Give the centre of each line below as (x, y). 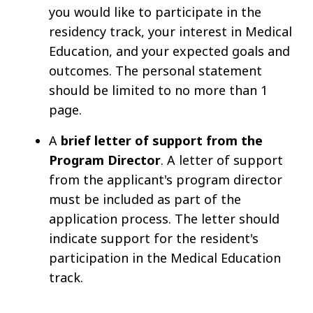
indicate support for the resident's (154, 238)
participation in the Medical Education (165, 257)
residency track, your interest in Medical (170, 31)
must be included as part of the (145, 199)
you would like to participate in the (155, 12)
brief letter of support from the (162, 140)
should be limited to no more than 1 (158, 90)
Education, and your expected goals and (169, 51)
